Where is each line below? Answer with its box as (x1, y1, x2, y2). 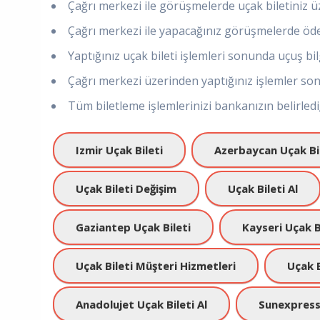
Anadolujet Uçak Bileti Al (76, 297, 207, 311)
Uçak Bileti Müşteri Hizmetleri (76, 259, 236, 273)
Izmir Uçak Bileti (76, 143, 163, 157)
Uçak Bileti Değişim (76, 181, 176, 196)
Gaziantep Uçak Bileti (76, 220, 191, 234)
